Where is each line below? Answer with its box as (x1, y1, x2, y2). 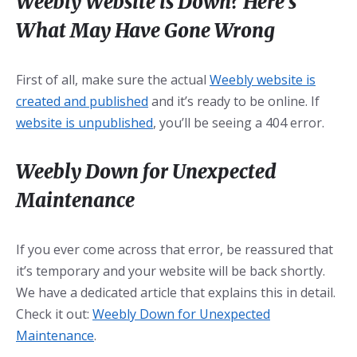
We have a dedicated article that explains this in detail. (16, 284, 335, 302)
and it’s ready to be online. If (148, 92, 320, 111)
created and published (16, 92, 148, 111)
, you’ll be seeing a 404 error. (153, 114, 324, 132)
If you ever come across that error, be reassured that (16, 241, 333, 259)
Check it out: (16, 305, 92, 324)
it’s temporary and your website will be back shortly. (16, 262, 325, 280)
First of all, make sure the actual (16, 71, 210, 89)
